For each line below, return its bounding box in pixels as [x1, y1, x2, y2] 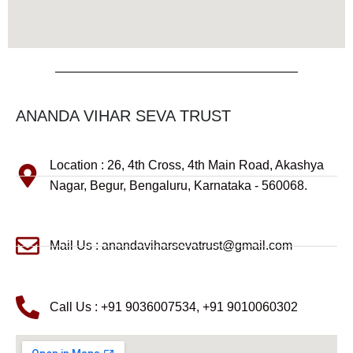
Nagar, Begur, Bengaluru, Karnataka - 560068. [49, 179, 307, 192]
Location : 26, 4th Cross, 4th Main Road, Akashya [49, 158, 324, 172]
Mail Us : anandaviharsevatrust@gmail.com [49, 239, 292, 252]
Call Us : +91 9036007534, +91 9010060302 [49, 300, 298, 314]
